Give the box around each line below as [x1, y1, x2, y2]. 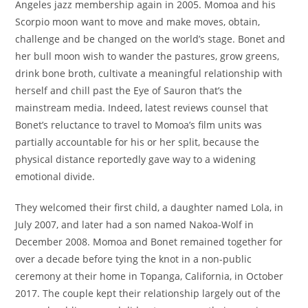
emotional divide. [15, 170, 96, 183]
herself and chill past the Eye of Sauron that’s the [15, 84, 243, 97]
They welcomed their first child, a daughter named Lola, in [15, 201, 284, 214]
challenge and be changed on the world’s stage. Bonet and [15, 32, 286, 45]
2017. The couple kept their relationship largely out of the [15, 287, 281, 300]
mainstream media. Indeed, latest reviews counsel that [15, 101, 269, 114]
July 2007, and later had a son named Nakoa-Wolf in [15, 218, 254, 231]
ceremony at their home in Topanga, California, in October [15, 269, 284, 283]
